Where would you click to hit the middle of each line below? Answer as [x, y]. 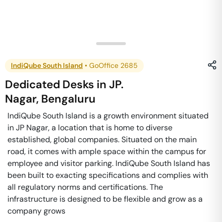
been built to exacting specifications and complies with [108, 175]
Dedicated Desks [50, 84]
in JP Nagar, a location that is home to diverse [90, 128]
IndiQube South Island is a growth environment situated [108, 116]
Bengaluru [69, 99]
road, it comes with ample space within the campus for [107, 151]
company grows [36, 211]
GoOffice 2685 [113, 65]
